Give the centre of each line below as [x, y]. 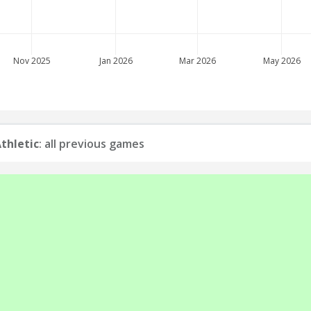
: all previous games [92, 144]
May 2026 [281, 61]
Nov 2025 [32, 61]
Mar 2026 [197, 61]
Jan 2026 [115, 61]
